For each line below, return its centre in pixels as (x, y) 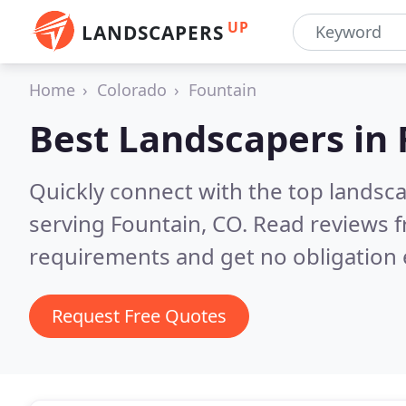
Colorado (132, 90)
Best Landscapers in (213, 138)
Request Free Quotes (139, 316)
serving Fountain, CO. (141, 223)
